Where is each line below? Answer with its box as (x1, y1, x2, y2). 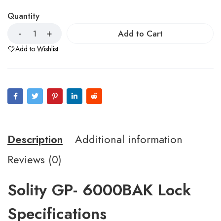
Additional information (75, 131, 183, 147)
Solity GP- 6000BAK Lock (7, 179, 191, 201)
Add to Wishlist (15, 44, 58, 54)
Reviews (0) (7, 151, 62, 167)
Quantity (7, 10, 39, 22)
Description (7, 131, 63, 147)
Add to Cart (117, 28, 163, 39)
